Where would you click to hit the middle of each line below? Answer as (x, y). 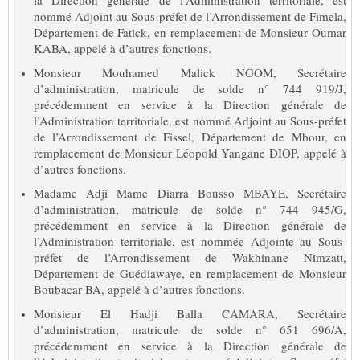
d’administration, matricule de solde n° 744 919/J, (190, 88)
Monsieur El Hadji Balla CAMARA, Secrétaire (190, 313)
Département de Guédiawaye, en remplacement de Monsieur (190, 273)
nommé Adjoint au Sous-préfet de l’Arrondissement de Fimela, (190, 16)
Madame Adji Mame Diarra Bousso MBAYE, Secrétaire (190, 192)
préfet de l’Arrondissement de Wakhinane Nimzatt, (190, 257)
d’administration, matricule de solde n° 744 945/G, (190, 209)
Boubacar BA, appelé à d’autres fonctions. (139, 289)
